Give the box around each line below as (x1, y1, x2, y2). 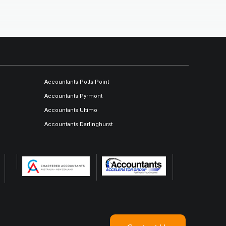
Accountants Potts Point (44, 79, 109, 86)
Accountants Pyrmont (44, 93, 102, 100)
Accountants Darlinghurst (44, 121, 112, 128)
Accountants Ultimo (44, 107, 97, 114)
